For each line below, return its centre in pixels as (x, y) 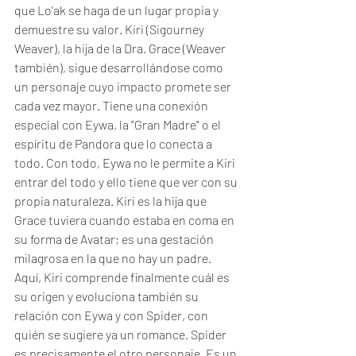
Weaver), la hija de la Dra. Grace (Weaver (121, 48)
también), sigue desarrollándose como (120, 67)
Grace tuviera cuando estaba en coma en (126, 220)
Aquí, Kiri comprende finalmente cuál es (123, 277)
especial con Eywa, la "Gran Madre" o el (119, 124)
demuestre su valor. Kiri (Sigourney (110, 29)
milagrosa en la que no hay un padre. (114, 258)
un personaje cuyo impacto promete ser (124, 86)
